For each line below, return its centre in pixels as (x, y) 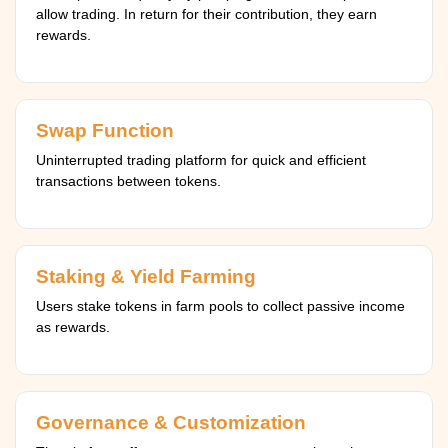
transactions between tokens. (128, 181)
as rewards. (73, 327)
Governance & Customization (171, 422)
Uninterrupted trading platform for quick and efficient (201, 160)
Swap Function (105, 130)
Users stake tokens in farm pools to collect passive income (220, 306)
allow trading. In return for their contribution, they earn (206, 14)
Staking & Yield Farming (146, 276)
